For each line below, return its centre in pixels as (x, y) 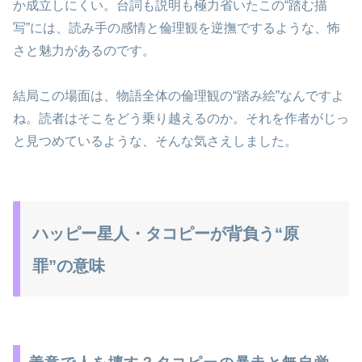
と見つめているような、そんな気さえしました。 (155, 141)
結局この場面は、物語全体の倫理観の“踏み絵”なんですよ (179, 96)
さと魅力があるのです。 (84, 50)
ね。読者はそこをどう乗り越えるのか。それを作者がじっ (181, 119)
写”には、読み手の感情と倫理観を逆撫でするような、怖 (177, 27)
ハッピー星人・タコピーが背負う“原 (166, 234)
